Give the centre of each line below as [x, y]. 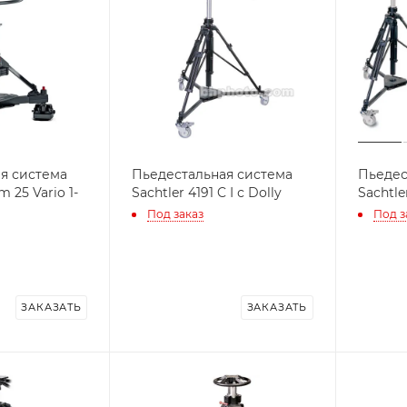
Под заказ [176, 214]
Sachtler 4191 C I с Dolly [207, 192]
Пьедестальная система [213, 174]
